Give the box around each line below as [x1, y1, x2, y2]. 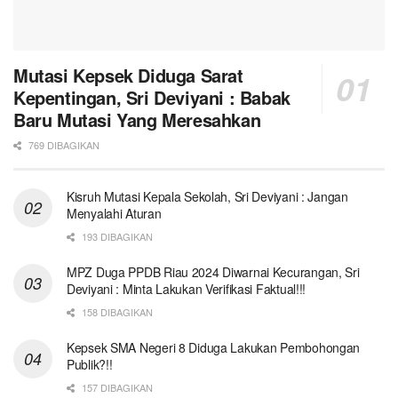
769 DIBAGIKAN [26, 137, 99, 152]
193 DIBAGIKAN [79, 228, 153, 243]
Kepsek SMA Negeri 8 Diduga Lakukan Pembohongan [67, 338, 361, 356]
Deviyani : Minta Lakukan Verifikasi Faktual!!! [67, 279, 306, 298]
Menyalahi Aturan [67, 203, 162, 222]
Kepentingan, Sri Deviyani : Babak [13, 84, 291, 110]
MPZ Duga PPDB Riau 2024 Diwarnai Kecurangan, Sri [67, 262, 360, 281]
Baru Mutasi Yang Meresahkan [13, 106, 261, 132]
